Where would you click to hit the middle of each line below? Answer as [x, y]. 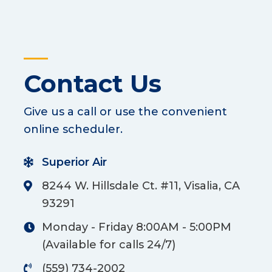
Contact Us [93, 84]
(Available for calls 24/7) [109, 245]
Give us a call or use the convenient [125, 112]
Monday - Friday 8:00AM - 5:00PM [137, 227]
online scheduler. [73, 130]
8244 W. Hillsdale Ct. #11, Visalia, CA [141, 186]
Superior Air [74, 162]
